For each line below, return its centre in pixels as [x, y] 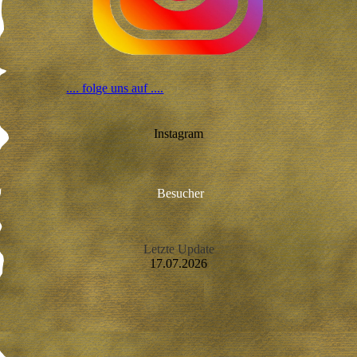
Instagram [178, 133]
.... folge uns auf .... [115, 88]
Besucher [180, 193]
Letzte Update [178, 249]
